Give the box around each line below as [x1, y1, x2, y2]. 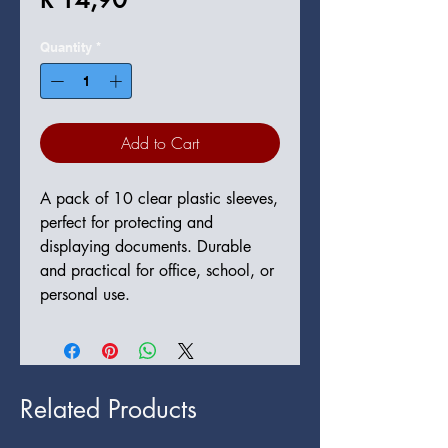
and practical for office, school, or [40, 259, 274, 281]
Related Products [20, 392, 197, 425]
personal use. [40, 283, 130, 305]
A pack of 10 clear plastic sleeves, [40, 187, 278, 209]
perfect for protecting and [40, 211, 213, 233]
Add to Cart [121, 131, 199, 154]
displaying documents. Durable [40, 235, 251, 257]
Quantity [40, 39, 92, 55]
